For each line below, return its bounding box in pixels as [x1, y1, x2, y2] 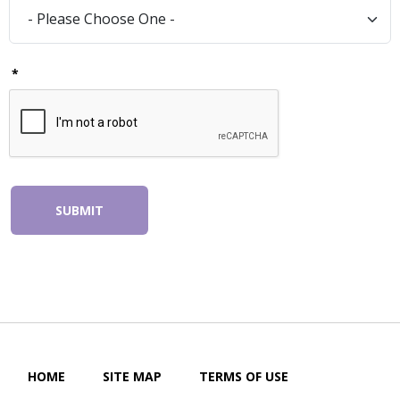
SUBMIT [55, 201, 104, 219]
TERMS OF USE [199, 367, 288, 385]
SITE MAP [103, 367, 162, 385]
